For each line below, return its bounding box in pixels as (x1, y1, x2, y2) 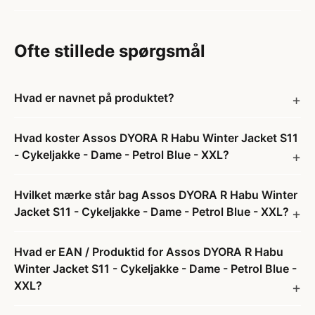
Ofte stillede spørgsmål (14, 41, 205, 61)
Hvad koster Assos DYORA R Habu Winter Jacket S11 (14, 131, 298, 145)
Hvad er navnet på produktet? (14, 91, 174, 105)
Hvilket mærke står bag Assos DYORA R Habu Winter (14, 188, 297, 202)
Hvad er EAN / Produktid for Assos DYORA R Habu (14, 245, 283, 259)
